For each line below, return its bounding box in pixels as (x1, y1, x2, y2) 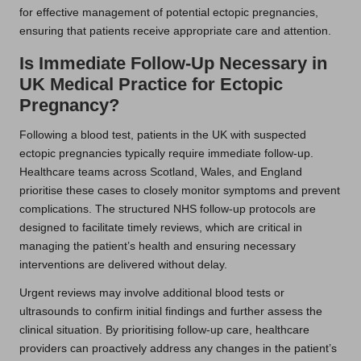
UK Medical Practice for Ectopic (19, 73, 283, 94)
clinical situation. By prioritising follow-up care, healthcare (19, 323, 309, 336)
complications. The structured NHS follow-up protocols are (19, 202, 316, 215)
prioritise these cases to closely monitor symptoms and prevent (19, 184, 340, 197)
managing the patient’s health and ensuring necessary (19, 239, 296, 252)
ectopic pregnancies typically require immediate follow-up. (19, 147, 313, 160)
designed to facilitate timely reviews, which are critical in (19, 221, 302, 234)
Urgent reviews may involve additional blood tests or (19, 286, 284, 299)
